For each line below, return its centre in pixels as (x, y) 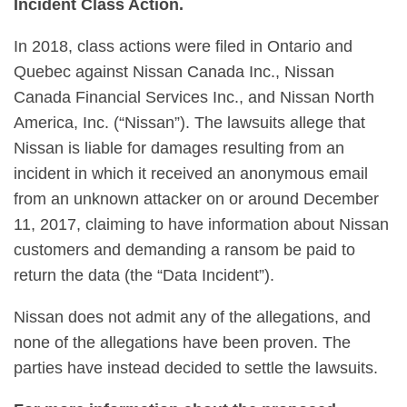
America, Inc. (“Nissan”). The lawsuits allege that (189, 123)
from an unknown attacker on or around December (196, 199)
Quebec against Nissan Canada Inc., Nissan (174, 72)
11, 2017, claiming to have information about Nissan (201, 224)
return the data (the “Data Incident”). (144, 275)
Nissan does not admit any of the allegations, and (192, 317)
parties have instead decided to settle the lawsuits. (196, 368)
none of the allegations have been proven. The (182, 342)
